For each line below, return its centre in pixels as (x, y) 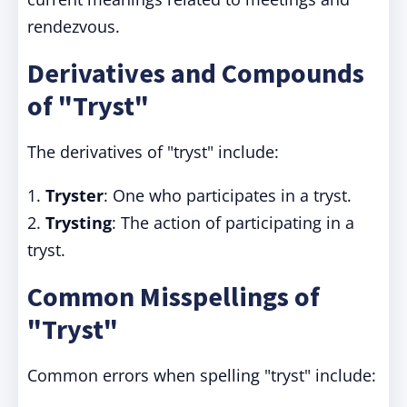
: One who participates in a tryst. (228, 195)
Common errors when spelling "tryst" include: (202, 375)
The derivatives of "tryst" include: (153, 152)
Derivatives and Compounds (196, 73)
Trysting (79, 223)
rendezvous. (74, 26)
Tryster (74, 195)
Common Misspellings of (174, 296)
